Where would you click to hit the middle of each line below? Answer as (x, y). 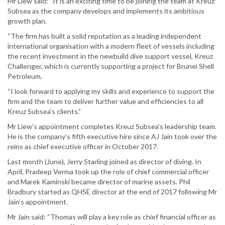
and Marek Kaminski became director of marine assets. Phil (99, 182)
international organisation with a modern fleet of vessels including (111, 46)
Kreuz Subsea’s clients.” (44, 111)
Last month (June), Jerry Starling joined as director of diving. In (104, 162)
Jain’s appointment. (38, 202)
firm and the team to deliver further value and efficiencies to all (105, 101)
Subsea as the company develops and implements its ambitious (106, 11)
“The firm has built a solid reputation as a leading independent (104, 36)
